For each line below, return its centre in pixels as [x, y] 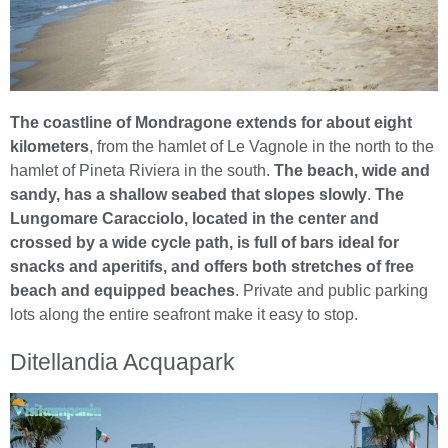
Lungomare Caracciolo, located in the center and [194, 218]
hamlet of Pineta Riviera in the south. [142, 170]
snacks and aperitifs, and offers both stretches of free [212, 266]
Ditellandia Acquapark [122, 361]
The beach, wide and [352, 170]
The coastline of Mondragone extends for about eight [211, 122]
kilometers [49, 146]
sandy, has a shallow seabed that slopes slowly [188, 194]
